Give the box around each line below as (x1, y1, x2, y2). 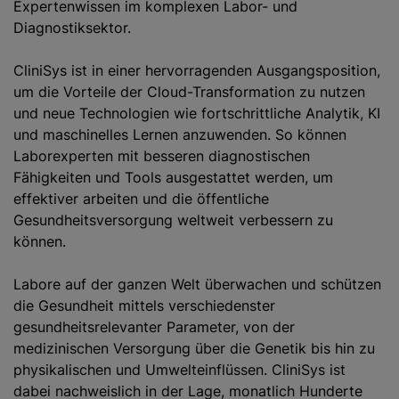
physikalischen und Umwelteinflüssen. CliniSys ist (13, 361, 346, 379)
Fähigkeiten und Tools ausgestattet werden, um (13, 168, 333, 186)
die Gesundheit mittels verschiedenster (13, 297, 275, 314)
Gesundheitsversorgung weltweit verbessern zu (13, 211, 333, 229)
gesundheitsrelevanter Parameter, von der (13, 318, 295, 336)
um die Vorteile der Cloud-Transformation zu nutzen (13, 83, 365, 101)
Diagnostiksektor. (13, 19, 131, 37)
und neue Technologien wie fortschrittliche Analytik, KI (13, 104, 380, 122)
